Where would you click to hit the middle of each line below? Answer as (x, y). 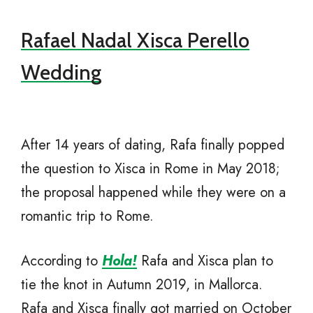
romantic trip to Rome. (87, 217)
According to (61, 261)
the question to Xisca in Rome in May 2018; (151, 169)
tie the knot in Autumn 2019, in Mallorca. (142, 285)
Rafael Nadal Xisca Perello (135, 41)
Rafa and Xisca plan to (205, 261)
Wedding (61, 73)
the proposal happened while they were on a (153, 193)
